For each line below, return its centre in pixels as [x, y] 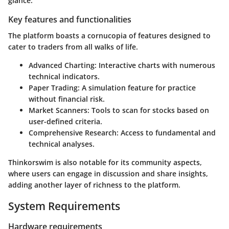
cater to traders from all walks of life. [73, 47]
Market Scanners [58, 110]
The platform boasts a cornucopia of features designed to [109, 36]
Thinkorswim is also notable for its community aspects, [105, 163]
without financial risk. [67, 99]
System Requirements [64, 206]
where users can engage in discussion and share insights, [108, 174]
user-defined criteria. [65, 122]
